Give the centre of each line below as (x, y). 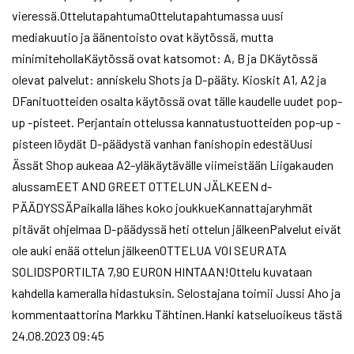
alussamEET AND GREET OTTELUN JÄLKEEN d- (142, 186)
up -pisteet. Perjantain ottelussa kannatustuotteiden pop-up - (176, 122)
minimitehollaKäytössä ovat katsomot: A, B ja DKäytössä (165, 58)
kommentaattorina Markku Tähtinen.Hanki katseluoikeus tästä (177, 314)
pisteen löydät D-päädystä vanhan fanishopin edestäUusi (162, 143)
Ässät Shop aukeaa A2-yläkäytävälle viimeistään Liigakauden (173, 165)
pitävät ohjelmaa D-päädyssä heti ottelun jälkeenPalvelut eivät (177, 229)
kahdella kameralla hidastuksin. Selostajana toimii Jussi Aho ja (176, 293)
